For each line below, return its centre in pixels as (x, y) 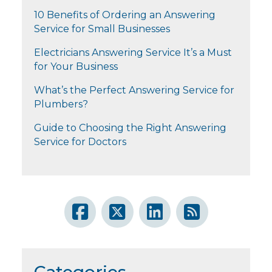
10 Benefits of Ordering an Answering (125, 15)
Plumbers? (61, 104)
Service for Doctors (80, 142)
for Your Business (76, 67)
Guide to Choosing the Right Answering (130, 128)
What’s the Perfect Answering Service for (134, 90)
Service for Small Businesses (102, 29)
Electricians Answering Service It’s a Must (133, 53)
